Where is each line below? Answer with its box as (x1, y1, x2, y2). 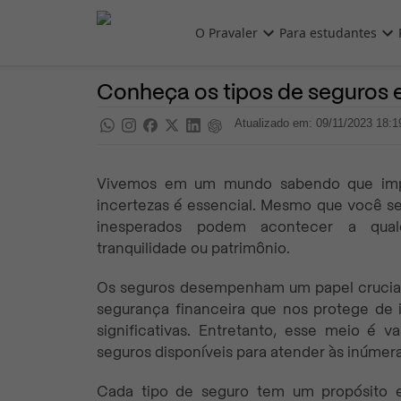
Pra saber (214, 50, 262, 66)
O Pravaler (195, 23, 258, 41)
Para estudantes (279, 23, 377, 41)
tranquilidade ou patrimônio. (97, 239, 290, 257)
